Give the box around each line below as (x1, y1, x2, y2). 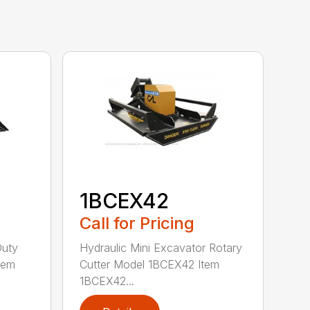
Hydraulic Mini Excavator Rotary (80, 240, 243, 255)
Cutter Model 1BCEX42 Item (80, 257, 220, 271)
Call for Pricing (80, 212, 195, 233)
